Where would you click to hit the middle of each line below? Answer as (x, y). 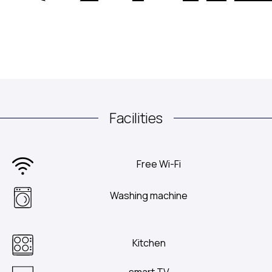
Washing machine (149, 195)
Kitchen (149, 243)
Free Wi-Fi (159, 164)
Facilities (136, 117)
